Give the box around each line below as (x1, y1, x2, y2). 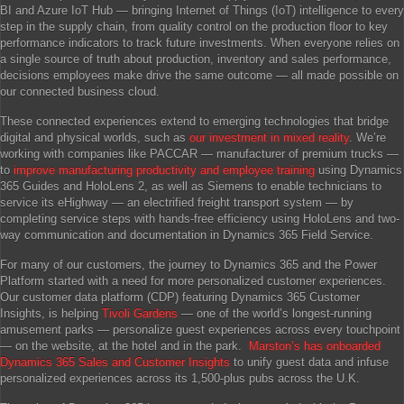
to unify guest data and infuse (230, 355, 389, 369)
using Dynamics (315, 163, 402, 177)
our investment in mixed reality (189, 131, 349, 144)
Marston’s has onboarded (249, 339, 381, 353)
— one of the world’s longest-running (178, 307, 372, 320)
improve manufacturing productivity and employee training (14, 163, 315, 177)
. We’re (349, 131, 386, 144)
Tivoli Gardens (102, 307, 178, 320)
